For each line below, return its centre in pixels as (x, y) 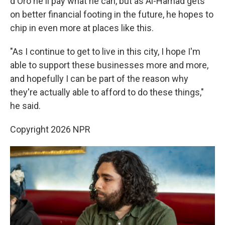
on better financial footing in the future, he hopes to (112, 15)
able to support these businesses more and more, (109, 65)
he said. (25, 106)
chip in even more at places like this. (82, 28)
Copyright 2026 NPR (50, 130)
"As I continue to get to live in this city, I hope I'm (105, 52)
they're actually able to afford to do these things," (107, 92)
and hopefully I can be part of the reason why (99, 79)
